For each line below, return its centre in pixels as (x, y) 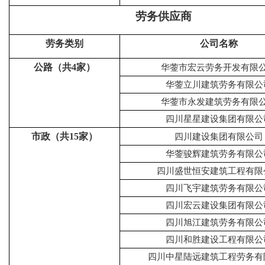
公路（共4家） (64, 67)
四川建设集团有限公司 (219, 137)
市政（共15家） (64, 136)
